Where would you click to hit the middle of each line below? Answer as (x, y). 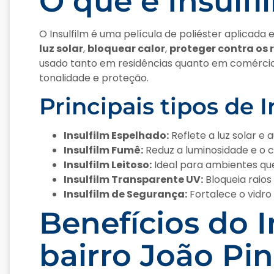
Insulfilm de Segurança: (125, 194)
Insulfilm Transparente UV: (133, 180)
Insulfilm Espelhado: (116, 136)
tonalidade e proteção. (94, 78)
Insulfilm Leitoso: (108, 165)
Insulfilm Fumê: (103, 150)
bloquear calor (126, 48)
